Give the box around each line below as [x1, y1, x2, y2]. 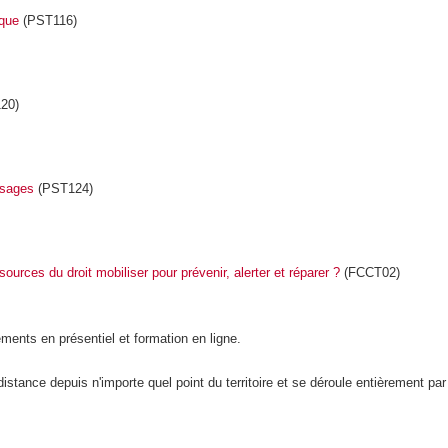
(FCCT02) [339, 265, 400, 281]
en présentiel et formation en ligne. [41, 330, 242, 346]
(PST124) [33, 181, 93, 197]
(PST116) [18, 13, 77, 29]
